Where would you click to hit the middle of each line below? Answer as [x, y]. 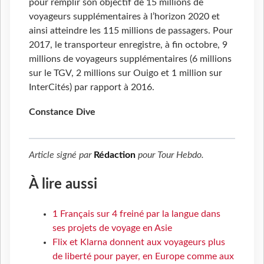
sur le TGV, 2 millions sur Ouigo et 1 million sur [126, 73]
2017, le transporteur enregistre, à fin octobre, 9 [128, 44]
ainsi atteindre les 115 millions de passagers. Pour [131, 30]
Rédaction [115, 155]
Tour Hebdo [179, 155]
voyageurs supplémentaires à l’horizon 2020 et [124, 16]
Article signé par [61, 155]
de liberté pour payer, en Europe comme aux [143, 256]
